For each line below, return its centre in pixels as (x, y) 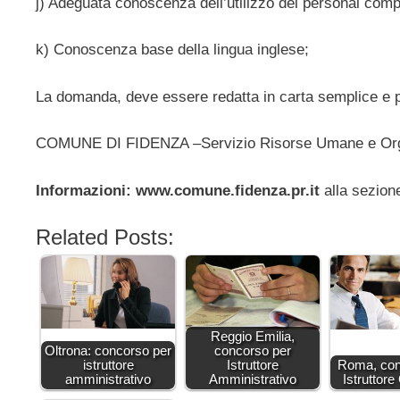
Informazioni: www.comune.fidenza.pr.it (178, 190)
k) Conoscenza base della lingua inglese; (172, 50)
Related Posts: (105, 237)
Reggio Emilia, (253, 337)
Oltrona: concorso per (108, 351)
